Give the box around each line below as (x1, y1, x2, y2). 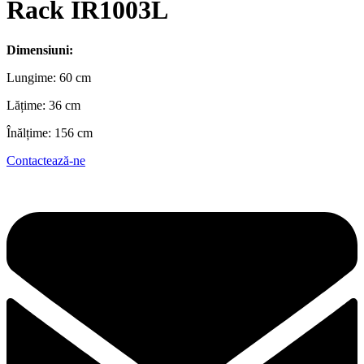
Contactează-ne (6, 153, 85, 167)
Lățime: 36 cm (6, 97, 80, 112)
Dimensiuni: (6, 42, 73, 57)
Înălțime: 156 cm (6, 125, 93, 140)
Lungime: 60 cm (6, 70, 91, 84)
